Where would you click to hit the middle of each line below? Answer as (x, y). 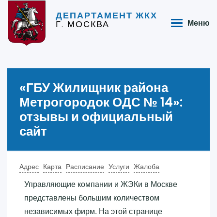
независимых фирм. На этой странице (93, 211)
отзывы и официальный (96, 116)
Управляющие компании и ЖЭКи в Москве (101, 184)
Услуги (119, 166)
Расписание (85, 166)
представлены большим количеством (92, 198)
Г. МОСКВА (83, 24)
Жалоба (147, 166)
